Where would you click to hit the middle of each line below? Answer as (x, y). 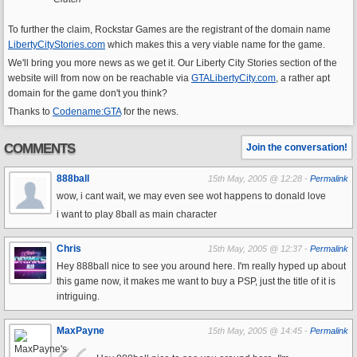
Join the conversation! (297, 147)
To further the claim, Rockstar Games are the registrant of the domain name (169, 29)
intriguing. (78, 296)
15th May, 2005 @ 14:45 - (259, 331)
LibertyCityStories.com (57, 45)
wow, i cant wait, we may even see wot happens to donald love (191, 196)
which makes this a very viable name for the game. (215, 45)
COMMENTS (39, 149)
